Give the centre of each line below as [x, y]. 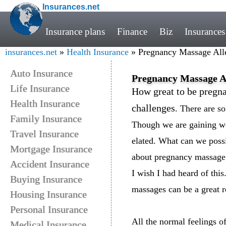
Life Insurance [40, 88]
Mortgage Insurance [51, 149]
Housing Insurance [48, 194]
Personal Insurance [49, 209]
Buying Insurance [46, 179]
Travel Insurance [44, 134]
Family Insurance [46, 119]
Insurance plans [75, 32]
